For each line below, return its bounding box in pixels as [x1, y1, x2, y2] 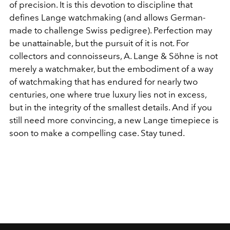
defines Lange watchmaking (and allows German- [9, 12, 205, 23]
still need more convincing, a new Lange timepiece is [9, 114, 219, 125]
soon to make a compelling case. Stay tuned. [9, 127, 185, 138]
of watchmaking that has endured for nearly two [9, 76, 198, 87]
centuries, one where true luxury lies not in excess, [9, 89, 206, 100]
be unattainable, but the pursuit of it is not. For [9, 37, 189, 48]
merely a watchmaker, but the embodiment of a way [9, 63, 213, 74]
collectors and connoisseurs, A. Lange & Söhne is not [9, 50, 218, 61]
